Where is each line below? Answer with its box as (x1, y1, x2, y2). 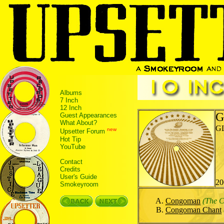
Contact (60, 157, 82, 165)
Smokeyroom (60, 180, 98, 188)
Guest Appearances (60, 111, 117, 119)
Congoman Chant (165, 205, 221, 214)
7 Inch (60, 96, 78, 104)
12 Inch (60, 104, 81, 112)
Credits (60, 165, 80, 173)
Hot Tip (60, 135, 81, 143)
